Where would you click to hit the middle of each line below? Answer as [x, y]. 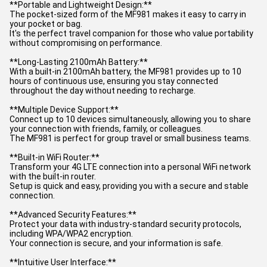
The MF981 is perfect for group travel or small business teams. [130, 138]
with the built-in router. [53, 176]
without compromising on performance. [86, 43]
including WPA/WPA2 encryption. [71, 234]
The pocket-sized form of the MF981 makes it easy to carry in [128, 14]
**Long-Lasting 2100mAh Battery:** [79, 62]
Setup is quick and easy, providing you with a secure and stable [129, 186]
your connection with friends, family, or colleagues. [106, 129]
